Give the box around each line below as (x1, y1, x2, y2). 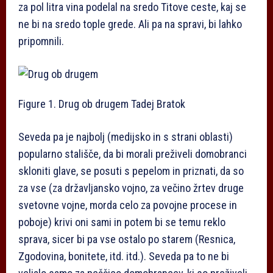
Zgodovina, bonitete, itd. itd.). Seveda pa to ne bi (18, 250, 229, 263)
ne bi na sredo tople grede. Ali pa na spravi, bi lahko (18, 18, 242, 31)
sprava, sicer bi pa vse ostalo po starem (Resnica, (18, 233, 235, 246)
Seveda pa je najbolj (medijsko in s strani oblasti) (18, 130, 233, 144)
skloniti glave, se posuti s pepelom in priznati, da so (18, 165, 244, 178)
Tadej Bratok (131, 97, 185, 111)
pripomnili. (18, 35, 64, 48)
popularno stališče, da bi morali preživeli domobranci (18, 147, 247, 161)
